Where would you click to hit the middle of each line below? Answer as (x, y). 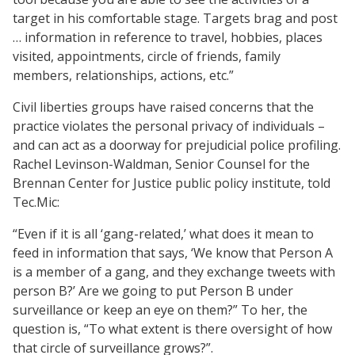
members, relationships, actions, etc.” (123, 75)
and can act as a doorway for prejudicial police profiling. (177, 145)
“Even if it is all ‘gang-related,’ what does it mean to (163, 233)
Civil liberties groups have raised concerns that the (163, 107)
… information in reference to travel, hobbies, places (168, 37)
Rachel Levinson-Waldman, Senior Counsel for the (161, 164)
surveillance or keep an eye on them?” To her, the (160, 309)
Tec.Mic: (36, 202)
